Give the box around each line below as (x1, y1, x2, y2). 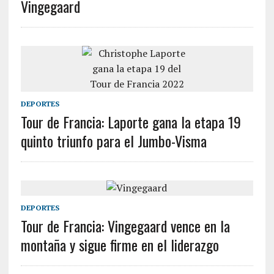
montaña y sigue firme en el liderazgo (20, 234, 219, 256)
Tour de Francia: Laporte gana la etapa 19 (20, 111, 241, 133)
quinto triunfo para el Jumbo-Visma (20, 130, 207, 152)
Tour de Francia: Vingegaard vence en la (20, 215, 230, 237)
